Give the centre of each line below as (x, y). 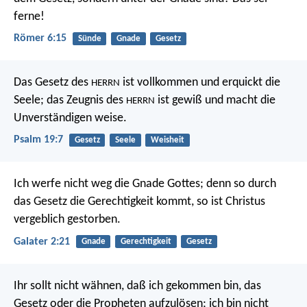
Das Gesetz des (52, 83)
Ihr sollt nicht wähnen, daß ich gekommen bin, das (137, 286)
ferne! (29, 16)
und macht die (239, 101)
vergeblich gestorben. (67, 220)
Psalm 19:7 (38, 140)
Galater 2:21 (42, 242)
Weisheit (167, 140)
